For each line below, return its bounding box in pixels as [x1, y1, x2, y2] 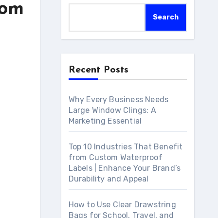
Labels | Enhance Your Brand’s [68, 163, 181, 173]
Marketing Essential [68, 116, 142, 126]
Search [153, 13, 179, 21]
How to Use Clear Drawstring [68, 200, 176, 209]
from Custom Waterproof [68, 153, 163, 162]
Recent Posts [68, 65, 128, 75]
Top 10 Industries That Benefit [68, 142, 183, 151]
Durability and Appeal [68, 174, 149, 183]
